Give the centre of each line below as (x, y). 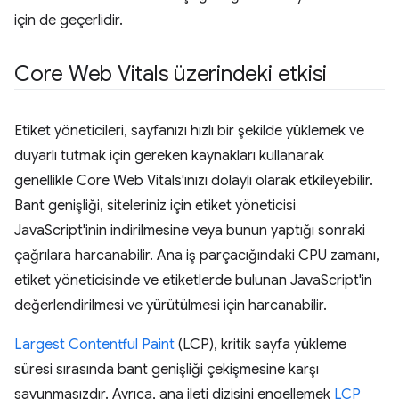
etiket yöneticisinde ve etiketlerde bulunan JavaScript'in (193, 281)
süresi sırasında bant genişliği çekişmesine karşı (167, 370)
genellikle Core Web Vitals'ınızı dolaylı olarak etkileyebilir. (194, 181)
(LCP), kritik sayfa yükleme (261, 345)
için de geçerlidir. (69, 20)
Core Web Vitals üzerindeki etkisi (171, 74)
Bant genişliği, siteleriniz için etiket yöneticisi (155, 206)
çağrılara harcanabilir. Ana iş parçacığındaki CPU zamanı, (197, 256)
